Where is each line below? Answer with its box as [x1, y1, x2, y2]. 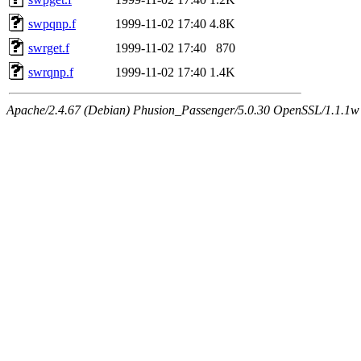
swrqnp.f [28, 64, 73, 79]
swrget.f [28, 40, 69, 55]
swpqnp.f [28, 16, 76, 31]
